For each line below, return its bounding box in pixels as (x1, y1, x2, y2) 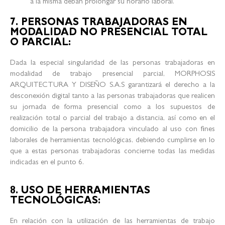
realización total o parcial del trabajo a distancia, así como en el (10, 115, 215, 123)
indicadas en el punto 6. (10, 159, 84, 167)
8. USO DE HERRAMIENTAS (10, 186, 150, 196)
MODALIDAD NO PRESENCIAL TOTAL (10, 28, 207, 39)
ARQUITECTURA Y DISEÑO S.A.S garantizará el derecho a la (10, 82, 215, 90)
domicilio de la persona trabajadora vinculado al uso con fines (10, 126, 215, 134)
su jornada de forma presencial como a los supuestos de (10, 104, 215, 112)
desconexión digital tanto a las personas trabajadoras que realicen (10, 93, 215, 101)
